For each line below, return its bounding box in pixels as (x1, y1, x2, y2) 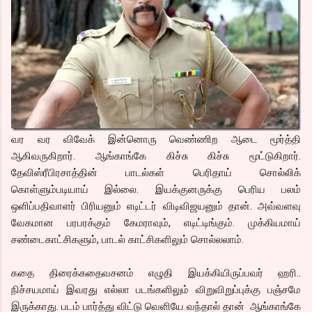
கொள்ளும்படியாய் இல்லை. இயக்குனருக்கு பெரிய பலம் (11, 183, 301, 196)
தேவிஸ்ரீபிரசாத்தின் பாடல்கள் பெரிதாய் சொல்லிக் (11, 166, 301, 180)
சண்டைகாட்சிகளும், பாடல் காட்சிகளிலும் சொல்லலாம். (11, 233, 244, 247)
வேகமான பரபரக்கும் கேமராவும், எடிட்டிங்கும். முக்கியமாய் (11, 217, 301, 230)
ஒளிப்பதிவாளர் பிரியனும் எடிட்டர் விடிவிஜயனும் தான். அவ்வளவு (11, 200, 301, 213)
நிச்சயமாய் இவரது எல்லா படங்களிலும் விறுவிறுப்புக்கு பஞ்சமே (11, 283, 301, 297)
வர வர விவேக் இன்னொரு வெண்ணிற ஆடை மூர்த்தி (11, 133, 301, 146)
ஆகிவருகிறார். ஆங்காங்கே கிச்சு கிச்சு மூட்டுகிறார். (11, 150, 301, 163)
